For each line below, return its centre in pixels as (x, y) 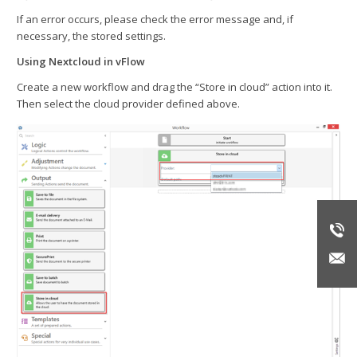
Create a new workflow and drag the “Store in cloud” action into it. (175, 87)
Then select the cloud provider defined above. (128, 104)
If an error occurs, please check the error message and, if (155, 20)
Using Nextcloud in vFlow (81, 62)
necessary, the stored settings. (91, 36)
